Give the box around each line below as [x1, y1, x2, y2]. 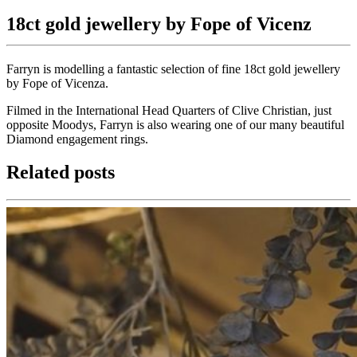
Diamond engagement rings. [6, 131, 148, 146]
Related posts [6, 162, 115, 183]
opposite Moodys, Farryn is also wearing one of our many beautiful [6, 117, 344, 131]
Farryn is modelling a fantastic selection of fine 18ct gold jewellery [6, 61, 340, 76]
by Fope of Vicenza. [6, 76, 108, 90]
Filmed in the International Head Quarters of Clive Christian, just [6, 103, 331, 117]
